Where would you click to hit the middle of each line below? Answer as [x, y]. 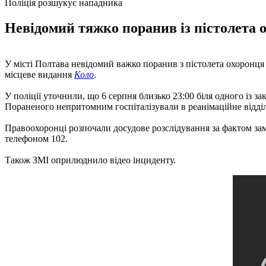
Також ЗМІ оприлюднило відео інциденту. [90, 160]
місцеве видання [39, 74]
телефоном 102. [36, 138]
